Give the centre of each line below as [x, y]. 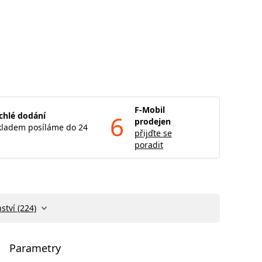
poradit [149, 145]
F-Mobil [149, 110]
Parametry [35, 248]
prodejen [152, 121]
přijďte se [153, 133]
